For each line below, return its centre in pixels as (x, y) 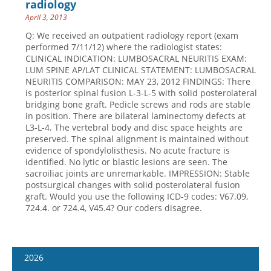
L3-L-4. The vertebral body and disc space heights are (134, 127)
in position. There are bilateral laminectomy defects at (135, 116)
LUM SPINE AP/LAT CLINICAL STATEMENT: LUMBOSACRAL (141, 70)
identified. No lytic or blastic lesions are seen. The (126, 162)
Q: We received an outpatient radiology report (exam (132, 35)
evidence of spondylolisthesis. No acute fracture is (128, 150)
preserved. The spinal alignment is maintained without (137, 139)
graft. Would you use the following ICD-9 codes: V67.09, (137, 196)
